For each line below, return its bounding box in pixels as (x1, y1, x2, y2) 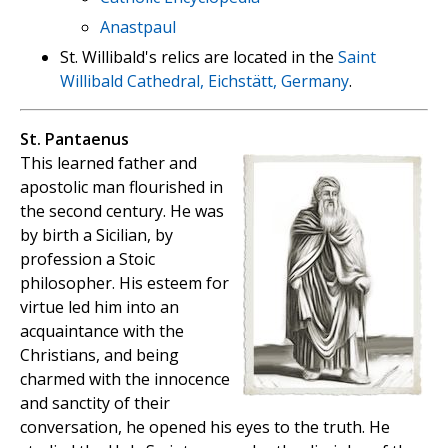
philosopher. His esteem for (20, 272, 229, 295)
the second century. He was (20, 200, 224, 223)
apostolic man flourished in (20, 176, 223, 199)
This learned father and (20, 152, 197, 175)
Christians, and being (20, 344, 179, 367)
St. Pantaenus (20, 128, 129, 151)
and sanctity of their (20, 392, 170, 415)
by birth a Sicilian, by (20, 224, 173, 247)
